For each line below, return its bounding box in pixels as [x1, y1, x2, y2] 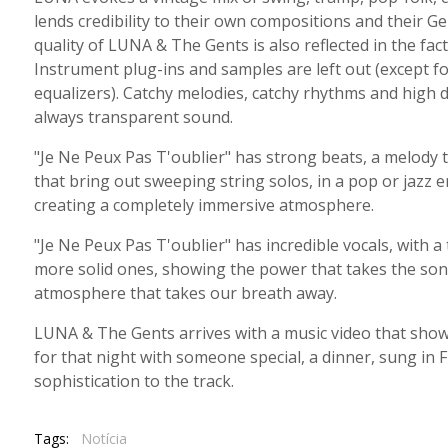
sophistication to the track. [33, 370, 234, 392]
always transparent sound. [33, 106, 233, 128]
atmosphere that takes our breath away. [33, 282, 337, 304]
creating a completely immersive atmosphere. [33, 194, 374, 216]
